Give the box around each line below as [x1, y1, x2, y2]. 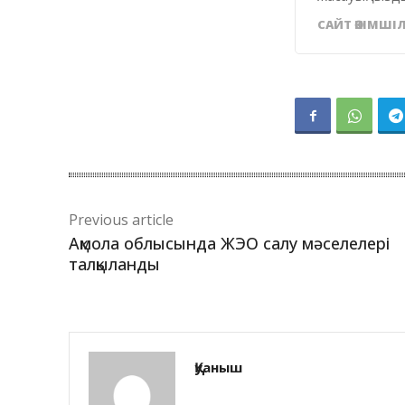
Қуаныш [194, 358, 242, 377]
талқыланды [69, 253, 160, 276]
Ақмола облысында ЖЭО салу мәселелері [69, 232, 390, 255]
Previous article [69, 210, 174, 231]
